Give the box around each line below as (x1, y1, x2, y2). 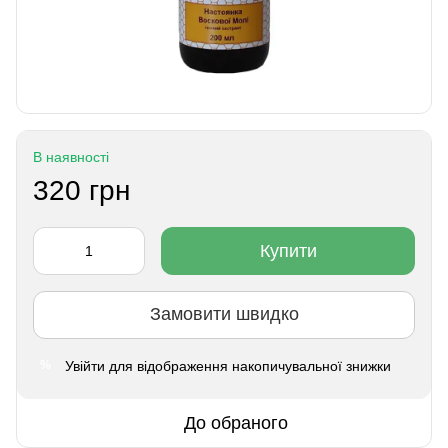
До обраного (184, 412, 288, 433)
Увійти (65, 357, 105, 374)
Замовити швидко (149, 304, 299, 325)
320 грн (33, 174, 130, 206)
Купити (259, 240, 317, 261)
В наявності (33, 148, 109, 165)
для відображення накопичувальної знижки (105, 357, 391, 374)
